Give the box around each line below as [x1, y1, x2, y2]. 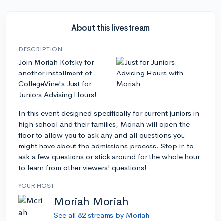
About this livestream [71, 22, 150, 33]
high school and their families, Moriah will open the [18, 119, 190, 129]
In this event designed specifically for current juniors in [18, 108, 199, 118]
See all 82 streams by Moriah [54, 210, 149, 220]
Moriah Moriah [54, 194, 129, 209]
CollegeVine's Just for [18, 78, 91, 88]
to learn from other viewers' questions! [18, 162, 147, 172]
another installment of [18, 68, 92, 77]
